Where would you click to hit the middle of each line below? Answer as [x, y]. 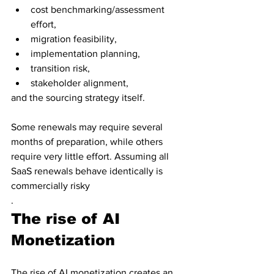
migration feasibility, [75, 39]
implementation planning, [87, 54]
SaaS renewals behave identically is [88, 171]
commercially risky [50, 186]
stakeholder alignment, [81, 83]
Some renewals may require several [88, 127]
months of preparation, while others [88, 142]
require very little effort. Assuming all [91, 156]
